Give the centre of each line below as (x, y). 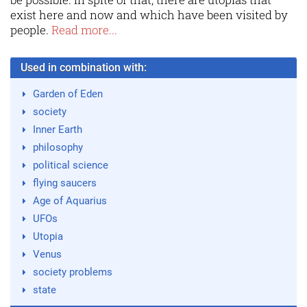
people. (31, 30)
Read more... (84, 30)
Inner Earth (57, 130)
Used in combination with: (84, 68)
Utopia (48, 237)
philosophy (58, 148)
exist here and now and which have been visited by (149, 15)
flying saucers (64, 183)
